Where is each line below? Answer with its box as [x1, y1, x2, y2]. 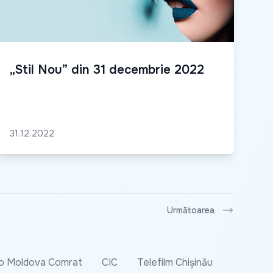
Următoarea [167, 205, 214, 216]
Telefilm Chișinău [137, 256, 213, 269]
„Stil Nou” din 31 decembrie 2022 [10, 62, 204, 78]
